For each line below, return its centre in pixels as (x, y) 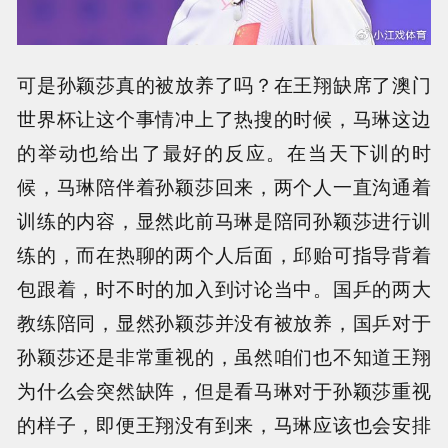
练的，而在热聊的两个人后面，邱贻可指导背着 (224, 254)
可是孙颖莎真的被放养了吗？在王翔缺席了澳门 (224, 84)
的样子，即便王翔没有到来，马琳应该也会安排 (224, 424)
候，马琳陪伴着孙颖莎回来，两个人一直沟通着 (224, 186)
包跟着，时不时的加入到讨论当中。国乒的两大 (224, 288)
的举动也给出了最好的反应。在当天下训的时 (224, 152)
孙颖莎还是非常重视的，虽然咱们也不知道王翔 (224, 356)
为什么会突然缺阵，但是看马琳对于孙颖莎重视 (224, 390)
